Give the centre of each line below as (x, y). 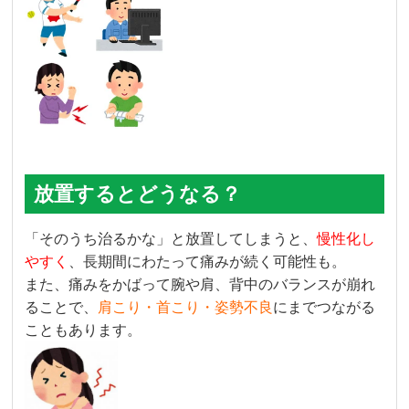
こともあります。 (84, 330)
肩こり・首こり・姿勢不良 (186, 308)
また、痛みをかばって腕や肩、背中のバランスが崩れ (200, 285)
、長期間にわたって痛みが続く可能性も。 (208, 262)
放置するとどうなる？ (138, 194)
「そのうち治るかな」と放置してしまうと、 (171, 239)
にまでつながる (325, 308)
